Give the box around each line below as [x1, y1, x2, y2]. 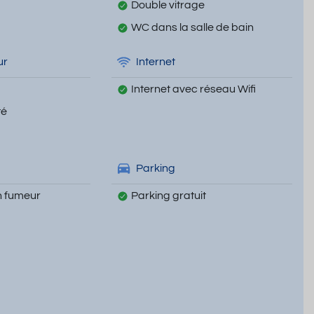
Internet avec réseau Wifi [130, 83, 256, 95]
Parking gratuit [130, 189, 206, 201]
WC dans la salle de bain [130, 21, 254, 33]
